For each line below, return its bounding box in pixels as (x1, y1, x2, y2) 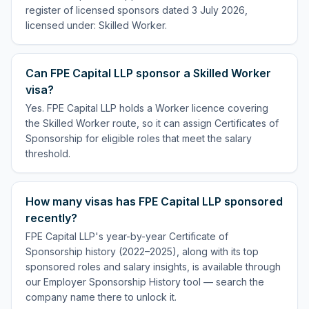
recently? (26, 211, 77, 225)
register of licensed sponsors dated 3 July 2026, (26, 4, 248, 16)
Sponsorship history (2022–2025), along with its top (26, 246, 259, 257)
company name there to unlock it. (26, 291, 177, 303)
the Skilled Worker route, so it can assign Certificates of (26, 117, 279, 129)
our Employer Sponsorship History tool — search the (26, 276, 264, 288)
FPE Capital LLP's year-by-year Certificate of (26, 230, 228, 242)
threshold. (26, 148, 70, 159)
